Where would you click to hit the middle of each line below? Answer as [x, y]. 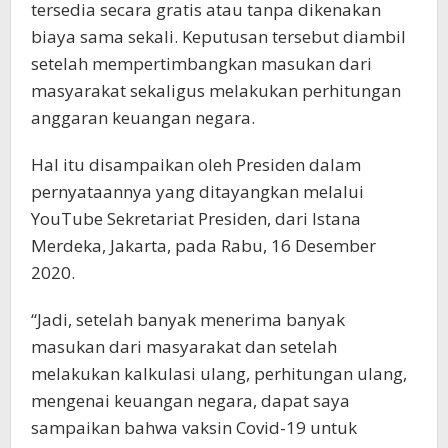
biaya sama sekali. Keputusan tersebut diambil [218, 37]
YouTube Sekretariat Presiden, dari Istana [196, 219]
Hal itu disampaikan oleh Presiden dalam [196, 165]
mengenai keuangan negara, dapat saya [190, 401]
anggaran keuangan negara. [143, 118]
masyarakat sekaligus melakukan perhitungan [216, 91]
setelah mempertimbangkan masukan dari [201, 64]
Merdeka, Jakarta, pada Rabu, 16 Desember [203, 246]
